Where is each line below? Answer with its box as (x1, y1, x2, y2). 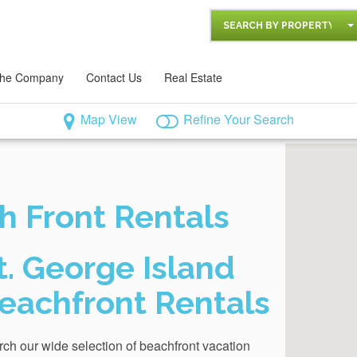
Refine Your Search (182, 110, 294, 129)
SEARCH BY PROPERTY (223, 20, 335, 31)
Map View (80, 110, 137, 129)
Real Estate (164, 69, 222, 85)
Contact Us (86, 69, 142, 85)
